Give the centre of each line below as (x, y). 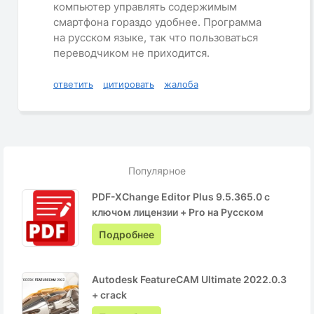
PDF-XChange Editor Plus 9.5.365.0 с (181, 196)
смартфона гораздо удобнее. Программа (157, 22)
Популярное (157, 170)
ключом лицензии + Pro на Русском (178, 212)
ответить (73, 84)
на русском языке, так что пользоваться (156, 37)
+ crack (109, 294)
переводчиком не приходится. (131, 53)
